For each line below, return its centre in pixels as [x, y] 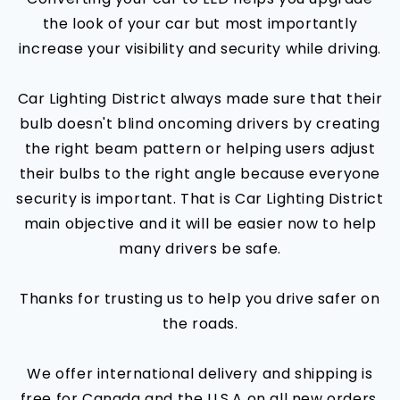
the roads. [200, 324]
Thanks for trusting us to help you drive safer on [200, 299]
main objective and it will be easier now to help [200, 224]
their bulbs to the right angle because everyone [200, 174]
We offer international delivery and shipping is [200, 374]
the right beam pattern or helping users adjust [200, 149]
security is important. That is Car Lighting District [200, 199]
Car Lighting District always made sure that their [200, 99]
